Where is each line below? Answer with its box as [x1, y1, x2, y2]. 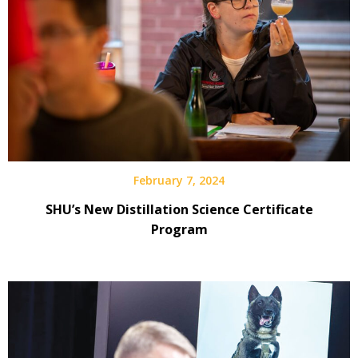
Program [150, 221, 208, 239]
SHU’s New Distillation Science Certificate [45, 201, 313, 219]
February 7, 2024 [133, 173, 225, 189]
